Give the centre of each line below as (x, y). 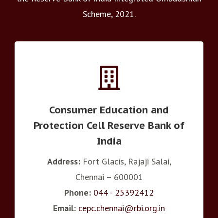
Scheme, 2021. (109, 14)
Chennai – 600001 (109, 177)
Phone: (78, 192)
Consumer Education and (109, 109)
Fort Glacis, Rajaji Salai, (126, 161)
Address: (64, 161)
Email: (64, 208)
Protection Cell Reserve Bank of (109, 125)
